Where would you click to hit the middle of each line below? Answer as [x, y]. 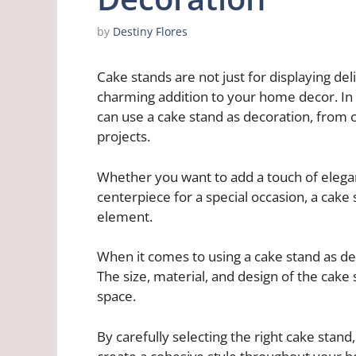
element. [125, 216]
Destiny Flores [150, 32]
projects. [124, 137]
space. [116, 296]
